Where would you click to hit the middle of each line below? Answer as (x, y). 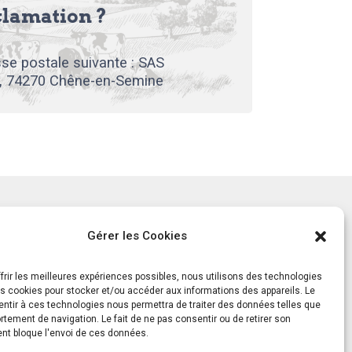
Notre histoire (102, 229)
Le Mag (81, 254)
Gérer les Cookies (137, 236)
